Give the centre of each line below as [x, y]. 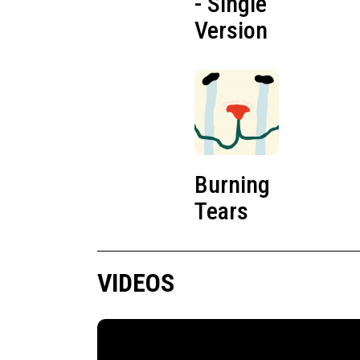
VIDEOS [136, 282]
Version [231, 31]
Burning [232, 184]
